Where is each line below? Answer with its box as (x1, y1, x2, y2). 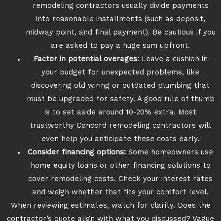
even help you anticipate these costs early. (41, 136, 199, 143)
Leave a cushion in (139, 56, 208, 63)
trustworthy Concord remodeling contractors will (30, 122, 211, 130)
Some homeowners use (126, 149, 213, 156)
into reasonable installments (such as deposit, (36, 16, 205, 23)
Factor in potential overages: (33, 56, 139, 63)
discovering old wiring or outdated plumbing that (31, 82, 210, 90)
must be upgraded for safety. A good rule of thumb (26, 96, 215, 103)
